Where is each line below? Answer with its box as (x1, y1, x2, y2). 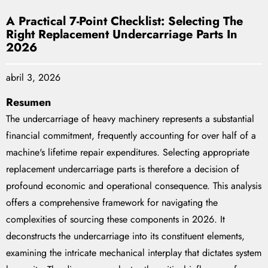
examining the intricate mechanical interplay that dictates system (6, 246, 261, 260)
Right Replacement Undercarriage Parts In (6, 26, 237, 44)
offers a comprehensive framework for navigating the (6, 196, 218, 210)
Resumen (6, 95, 51, 111)
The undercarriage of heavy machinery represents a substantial (6, 112, 254, 126)
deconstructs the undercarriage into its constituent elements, (6, 229, 245, 243)
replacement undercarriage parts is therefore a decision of (6, 162, 239, 176)
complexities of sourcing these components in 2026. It (6, 212, 225, 227)
